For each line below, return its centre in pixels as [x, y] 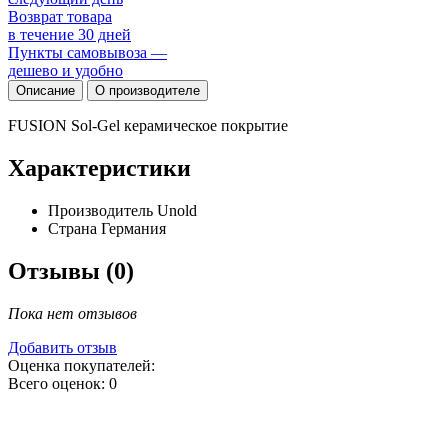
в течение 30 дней [69, 34]
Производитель [100, 210]
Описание [45, 90]
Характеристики [99, 167]
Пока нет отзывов [72, 313]
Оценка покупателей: [81, 365]
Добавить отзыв [62, 347]
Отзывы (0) [71, 270]
